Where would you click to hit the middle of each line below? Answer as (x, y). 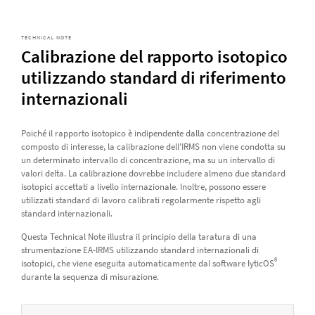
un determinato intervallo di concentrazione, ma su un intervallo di (148, 160)
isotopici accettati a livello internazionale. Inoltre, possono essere (143, 187)
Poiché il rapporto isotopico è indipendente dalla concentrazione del (150, 134)
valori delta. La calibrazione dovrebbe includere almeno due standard (153, 174)
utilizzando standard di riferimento (153, 78)
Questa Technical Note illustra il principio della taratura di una (139, 237)
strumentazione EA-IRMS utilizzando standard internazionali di (140, 250)
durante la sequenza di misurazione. (90, 277)
